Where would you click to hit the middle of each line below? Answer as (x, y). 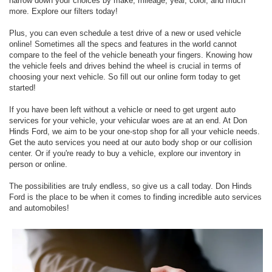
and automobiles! (39, 208)
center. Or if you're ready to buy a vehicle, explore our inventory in (125, 153)
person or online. (38, 164)
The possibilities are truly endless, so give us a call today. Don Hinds (131, 186)
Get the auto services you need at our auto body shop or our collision (131, 142)
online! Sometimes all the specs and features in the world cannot (123, 44)
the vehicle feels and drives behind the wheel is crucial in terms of (125, 66)
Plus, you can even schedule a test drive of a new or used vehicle (125, 33)
